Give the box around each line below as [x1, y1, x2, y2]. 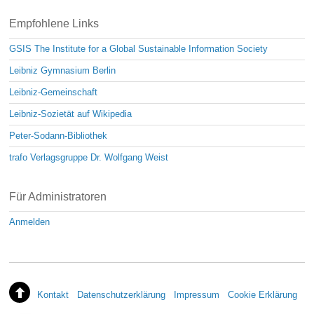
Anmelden [9, 216, 50, 227]
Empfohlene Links [9, 17, 100, 29]
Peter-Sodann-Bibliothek [9, 130, 108, 141]
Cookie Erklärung [228, 289, 298, 301]
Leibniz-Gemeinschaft [9, 86, 98, 97]
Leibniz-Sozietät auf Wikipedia [9, 108, 132, 119]
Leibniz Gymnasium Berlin [9, 64, 116, 76]
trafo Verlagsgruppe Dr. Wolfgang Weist [9, 151, 169, 163]
